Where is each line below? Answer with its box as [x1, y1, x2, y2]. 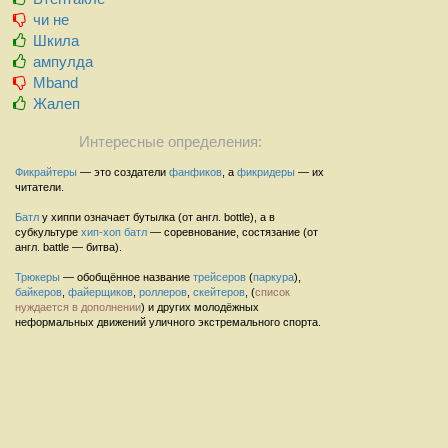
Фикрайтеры [15, 165, 77, 178]
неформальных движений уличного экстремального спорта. [15, 315, 321, 328]
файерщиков [68, 285, 133, 298]
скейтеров [193, 285, 245, 298]
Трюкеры [15, 270, 60, 283]
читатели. [15, 180, 64, 193]
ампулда [33, 52, 94, 70]
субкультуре [15, 225, 81, 238]
